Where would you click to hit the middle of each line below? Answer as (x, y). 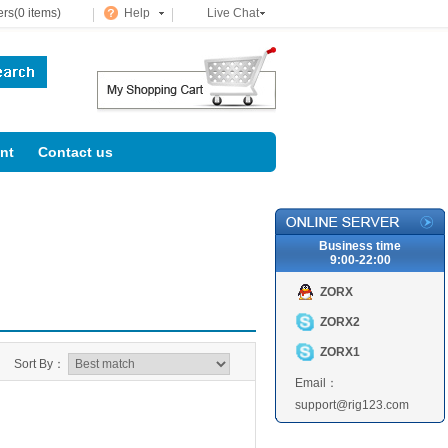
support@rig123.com (352, 405)
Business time (360, 246)
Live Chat (233, 13)
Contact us (75, 152)
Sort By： (39, 364)
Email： (316, 383)
